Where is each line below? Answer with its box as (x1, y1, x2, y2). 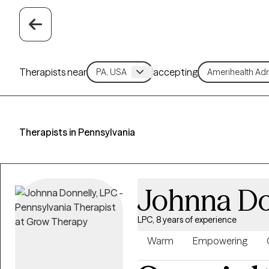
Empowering (193, 235, 247, 247)
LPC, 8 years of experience (138, 214, 237, 225)
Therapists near (19, 65, 86, 78)
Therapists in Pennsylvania (19, 126, 135, 138)
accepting (153, 65, 198, 78)
